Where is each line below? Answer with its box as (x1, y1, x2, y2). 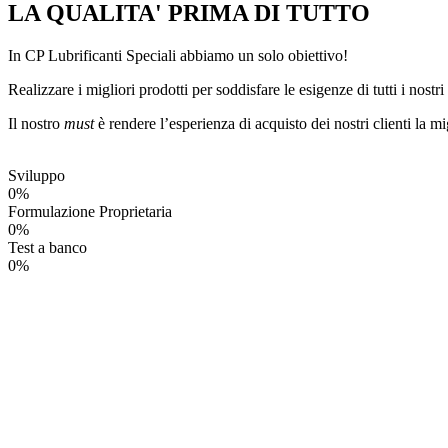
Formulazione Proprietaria (8, 202, 172, 220)
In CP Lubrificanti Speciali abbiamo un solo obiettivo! (8, 46, 348, 64)
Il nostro (8, 114, 64, 132)
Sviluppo (8, 166, 65, 184)
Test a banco (8, 238, 87, 256)
